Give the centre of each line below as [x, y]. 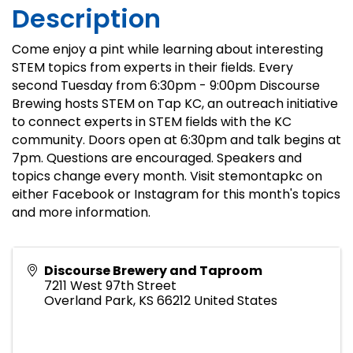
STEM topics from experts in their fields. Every [152, 68]
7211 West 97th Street [110, 286]
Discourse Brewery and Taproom [153, 271]
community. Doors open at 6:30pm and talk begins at [176, 140]
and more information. [81, 213]
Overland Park [89, 301]
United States [236, 301]
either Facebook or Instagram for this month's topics [176, 195]
